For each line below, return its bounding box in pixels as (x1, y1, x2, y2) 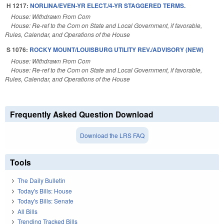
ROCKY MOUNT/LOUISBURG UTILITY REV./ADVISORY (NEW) (29, 45, 203, 54)
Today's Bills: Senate (17, 196, 73, 205)
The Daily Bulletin (17, 176, 65, 185)
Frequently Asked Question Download (10, 108, 153, 120)
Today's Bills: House (17, 186, 72, 195)
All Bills (17, 206, 37, 215)
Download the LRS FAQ (79, 131, 144, 140)
